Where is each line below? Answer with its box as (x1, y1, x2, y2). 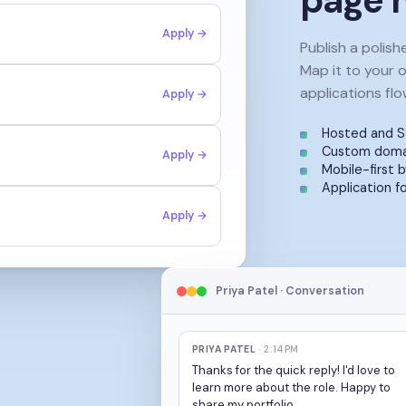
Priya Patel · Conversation (215, 283, 364, 298)
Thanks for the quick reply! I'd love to (191, 362, 395, 378)
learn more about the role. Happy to (191, 380, 391, 395)
